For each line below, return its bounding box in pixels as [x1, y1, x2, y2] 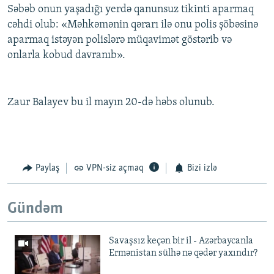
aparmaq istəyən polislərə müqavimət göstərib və [7, 34, 232, 46]
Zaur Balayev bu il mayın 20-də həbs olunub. [7, 97, 215, 109]
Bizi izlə [187, 163, 217, 174]
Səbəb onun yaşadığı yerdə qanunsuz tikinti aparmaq [7, 4, 254, 16]
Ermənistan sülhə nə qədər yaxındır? [109, 248, 257, 259]
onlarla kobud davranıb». [7, 50, 125, 62]
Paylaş [35, 163, 59, 174]
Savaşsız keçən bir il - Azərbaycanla [109, 236, 253, 246]
